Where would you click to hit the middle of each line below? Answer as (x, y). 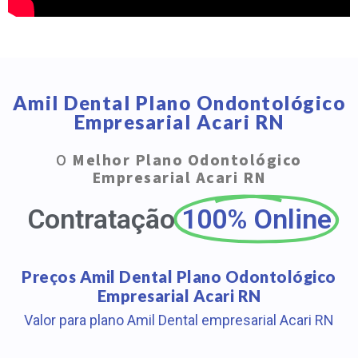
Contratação (101, 219)
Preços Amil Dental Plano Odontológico (179, 276)
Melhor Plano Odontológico (187, 160)
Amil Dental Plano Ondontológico (179, 102)
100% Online (256, 219)
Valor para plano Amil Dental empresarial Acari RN (179, 320)
